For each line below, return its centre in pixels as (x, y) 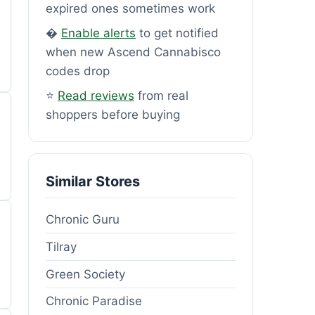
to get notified (177, 33)
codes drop (78, 71)
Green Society (85, 274)
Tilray (61, 246)
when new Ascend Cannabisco (133, 52)
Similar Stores (93, 181)
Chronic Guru (83, 219)
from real (161, 95)
